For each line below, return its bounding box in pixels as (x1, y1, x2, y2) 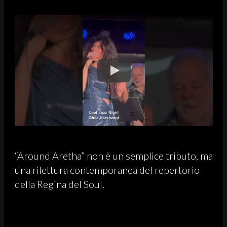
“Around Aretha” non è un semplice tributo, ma (15, 149, 213, 162)
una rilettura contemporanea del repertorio (15, 164, 200, 176)
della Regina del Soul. (15, 178, 104, 191)
